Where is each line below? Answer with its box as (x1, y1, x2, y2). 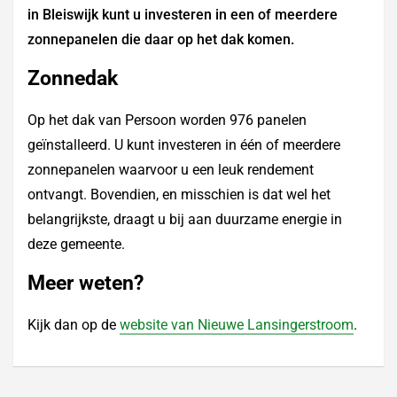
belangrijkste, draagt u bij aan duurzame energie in (27, 211, 342, 229)
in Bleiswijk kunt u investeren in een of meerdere (27, 6, 338, 24)
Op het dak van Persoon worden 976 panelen (27, 112, 307, 129)
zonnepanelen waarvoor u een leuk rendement (27, 161, 314, 179)
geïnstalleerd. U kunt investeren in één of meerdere (27, 136, 340, 154)
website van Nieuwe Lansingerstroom (120, 316, 354, 334)
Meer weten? (27, 271, 144, 296)
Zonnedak (27, 66, 118, 91)
